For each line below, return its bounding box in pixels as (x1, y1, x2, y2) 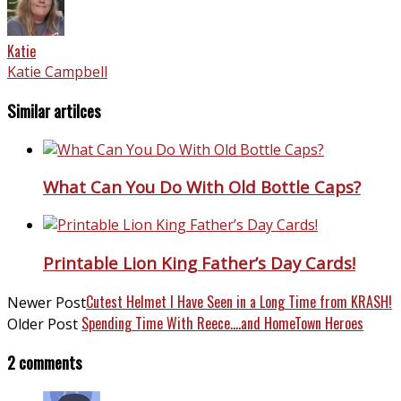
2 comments (7, 350, 82, 375)
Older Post (7, 313, 81, 334)
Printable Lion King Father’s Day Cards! (43, 251, 355, 274)
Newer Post (7, 292, 86, 312)
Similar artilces (7, 98, 101, 123)
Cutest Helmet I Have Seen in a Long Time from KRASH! (86, 290, 392, 312)
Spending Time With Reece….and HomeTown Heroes (81, 311, 363, 334)
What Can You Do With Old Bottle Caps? (43, 175, 361, 199)
